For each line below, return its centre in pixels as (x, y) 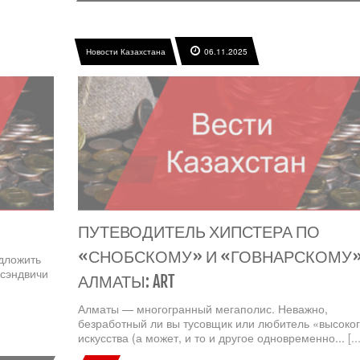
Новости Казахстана (125, 51)
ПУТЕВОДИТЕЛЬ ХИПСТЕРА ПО (198, 232)
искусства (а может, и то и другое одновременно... (213, 338)
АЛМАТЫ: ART (126, 282)
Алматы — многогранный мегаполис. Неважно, (202, 309)
